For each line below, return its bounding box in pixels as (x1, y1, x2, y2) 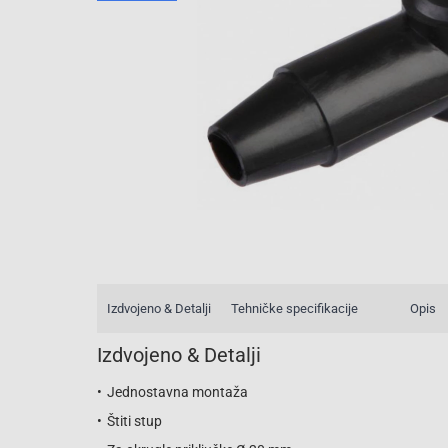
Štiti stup (107, 413, 162, 430)
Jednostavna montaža (107, 384, 248, 401)
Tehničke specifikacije (231, 300, 358, 316)
